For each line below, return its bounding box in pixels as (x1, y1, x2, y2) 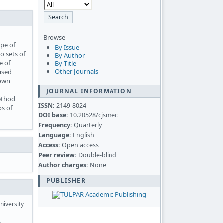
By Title (54, 59, 76, 68)
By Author (54, 51, 85, 60)
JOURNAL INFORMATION (46, 87, 132, 96)
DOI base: (38, 111, 68, 120)
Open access (60, 141, 99, 150)
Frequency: (38, 121, 72, 130)
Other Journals (54, 67, 98, 76)
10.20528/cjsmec (68, 111, 118, 120)
